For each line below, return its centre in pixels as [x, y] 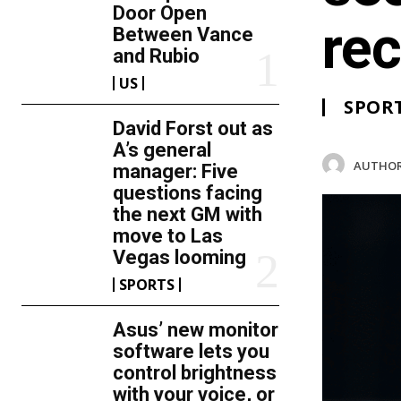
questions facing [188, 193]
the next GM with [188, 214]
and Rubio [157, 56]
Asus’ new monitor [196, 330]
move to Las [168, 236]
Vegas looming [180, 257]
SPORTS [147, 285]
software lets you [192, 351]
